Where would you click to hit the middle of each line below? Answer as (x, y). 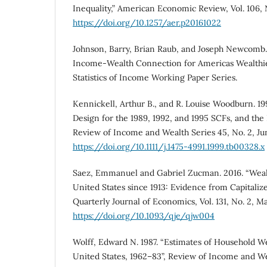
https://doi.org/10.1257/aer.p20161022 (147, 23)
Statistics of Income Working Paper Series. (155, 78)
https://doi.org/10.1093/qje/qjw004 (144, 216)
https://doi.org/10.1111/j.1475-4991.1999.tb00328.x (169, 147)
